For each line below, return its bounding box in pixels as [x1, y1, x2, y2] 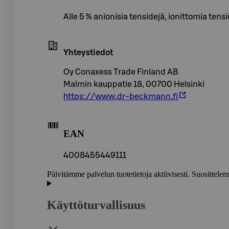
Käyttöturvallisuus [47, 198, 145, 212]
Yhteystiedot [63, 48, 113, 57]
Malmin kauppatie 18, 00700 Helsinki [63, 80, 204, 88]
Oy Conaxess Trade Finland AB [63, 67, 178, 76]
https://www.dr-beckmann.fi [63, 92, 178, 101]
